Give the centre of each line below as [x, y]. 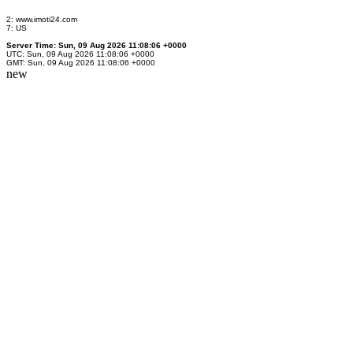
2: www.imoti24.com [42, 19]
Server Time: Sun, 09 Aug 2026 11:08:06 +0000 [97, 45]
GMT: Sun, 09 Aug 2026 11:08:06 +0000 [81, 63]
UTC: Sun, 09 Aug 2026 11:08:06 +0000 [80, 54]
